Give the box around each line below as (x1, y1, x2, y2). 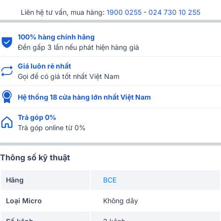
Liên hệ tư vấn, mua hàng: (21, 8, 107, 17)
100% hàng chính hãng (18, 33, 95, 41)
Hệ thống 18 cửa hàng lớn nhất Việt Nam (18, 92, 151, 101)
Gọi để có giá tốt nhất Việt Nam (18, 72, 119, 81)
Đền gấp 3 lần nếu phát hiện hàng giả (18, 43, 139, 52)
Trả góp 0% (18, 113, 56, 122)
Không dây (103, 196, 138, 205)
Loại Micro (6, 196, 42, 205)
